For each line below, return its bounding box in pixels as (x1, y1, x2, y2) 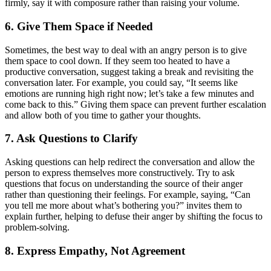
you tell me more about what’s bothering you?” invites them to (5, 200, 242, 211)
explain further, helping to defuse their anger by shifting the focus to (5, 211, 263, 222)
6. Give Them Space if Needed (5, 19, 153, 33)
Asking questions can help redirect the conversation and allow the (5, 157, 255, 168)
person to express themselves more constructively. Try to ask (5, 168, 235, 178)
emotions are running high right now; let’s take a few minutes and (5, 88, 254, 99)
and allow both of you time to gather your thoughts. (5, 109, 201, 120)
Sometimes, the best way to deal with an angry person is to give (5, 44, 247, 55)
